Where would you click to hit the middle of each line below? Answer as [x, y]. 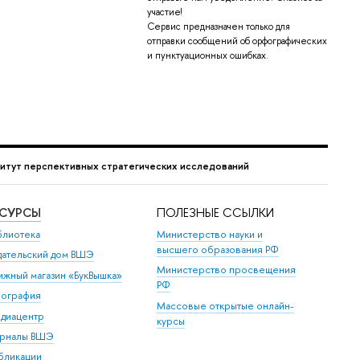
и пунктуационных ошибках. [208, 56]
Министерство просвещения [227, 270]
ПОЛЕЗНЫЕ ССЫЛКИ [216, 212]
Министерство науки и [210, 234]
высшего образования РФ [218, 250]
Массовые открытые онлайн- [226, 305]
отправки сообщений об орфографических [237, 41]
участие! [164, 12]
